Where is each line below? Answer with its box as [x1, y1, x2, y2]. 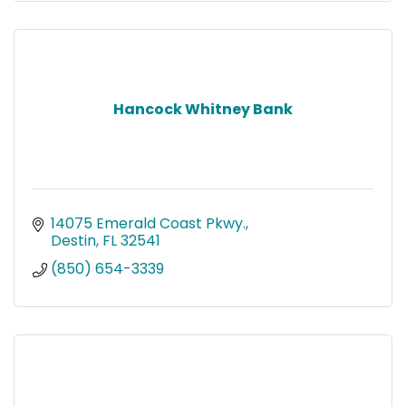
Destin [51, 229, 96, 251]
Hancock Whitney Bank [113, 98, 293, 120]
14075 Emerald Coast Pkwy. [51, 212, 246, 234]
